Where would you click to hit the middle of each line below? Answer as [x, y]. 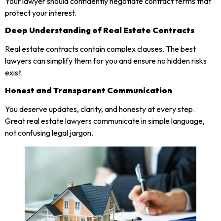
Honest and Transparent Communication [89, 90]
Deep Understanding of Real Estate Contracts [100, 30]
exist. [14, 73]
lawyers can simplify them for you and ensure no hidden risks [106, 61]
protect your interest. [41, 13]
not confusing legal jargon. [49, 132]
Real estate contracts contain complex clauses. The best [100, 49]
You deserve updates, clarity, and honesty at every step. [100, 109]
